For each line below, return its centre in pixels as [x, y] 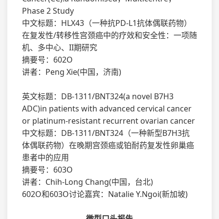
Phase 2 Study [48, 11]
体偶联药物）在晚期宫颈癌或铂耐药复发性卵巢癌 [108, 145]
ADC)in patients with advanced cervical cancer [107, 109]
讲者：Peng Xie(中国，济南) [72, 72]
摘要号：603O [47, 170]
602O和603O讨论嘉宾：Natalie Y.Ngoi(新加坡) [105, 194]
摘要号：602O [47, 60]
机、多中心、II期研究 [60, 47]
